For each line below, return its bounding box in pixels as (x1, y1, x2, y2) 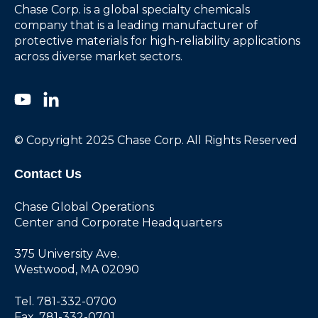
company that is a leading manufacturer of (14, 18, 258, 32)
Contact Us (14, 167, 82, 182)
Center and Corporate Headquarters (14, 215, 222, 229)
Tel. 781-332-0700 (14, 294, 116, 308)
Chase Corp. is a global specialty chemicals (14, 2, 250, 16)
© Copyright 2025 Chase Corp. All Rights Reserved (14, 133, 297, 148)
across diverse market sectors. (14, 49, 182, 63)
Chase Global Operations (14, 199, 154, 214)
